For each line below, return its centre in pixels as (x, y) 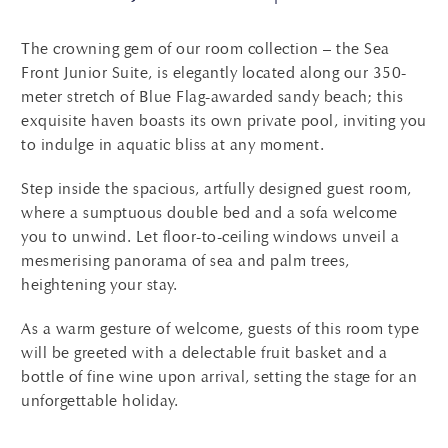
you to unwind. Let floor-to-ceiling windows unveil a (210, 236)
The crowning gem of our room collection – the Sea (205, 48)
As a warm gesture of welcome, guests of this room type (220, 328)
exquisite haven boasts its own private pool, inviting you (224, 120)
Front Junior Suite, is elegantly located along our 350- (214, 72)
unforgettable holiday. (100, 400)
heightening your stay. (99, 284)
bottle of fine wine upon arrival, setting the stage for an (219, 376)
